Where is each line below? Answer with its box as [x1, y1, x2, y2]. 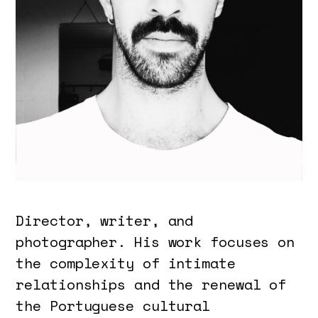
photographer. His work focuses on [16, 231, 295, 252]
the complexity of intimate [16, 252, 236, 273]
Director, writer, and [16, 209, 194, 231]
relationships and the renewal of [16, 273, 287, 295]
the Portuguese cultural [16, 295, 211, 316]
